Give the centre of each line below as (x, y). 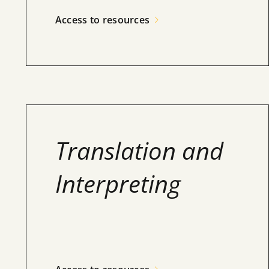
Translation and (139, 150)
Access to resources (102, 20)
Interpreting (118, 183)
